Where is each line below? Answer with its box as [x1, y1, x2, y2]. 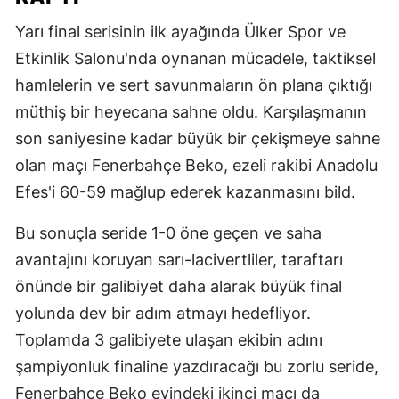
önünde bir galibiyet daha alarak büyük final [15, 276, 342, 296]
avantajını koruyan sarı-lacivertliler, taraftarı [15, 249, 343, 269]
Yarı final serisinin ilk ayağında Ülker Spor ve [15, 21, 346, 41]
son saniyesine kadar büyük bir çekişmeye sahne [15, 128, 380, 148]
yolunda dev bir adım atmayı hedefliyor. [15, 303, 311, 322]
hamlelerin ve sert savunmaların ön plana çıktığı [15, 75, 372, 94]
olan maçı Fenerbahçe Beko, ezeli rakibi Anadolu [15, 155, 378, 175]
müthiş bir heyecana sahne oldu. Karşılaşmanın [15, 102, 367, 121]
